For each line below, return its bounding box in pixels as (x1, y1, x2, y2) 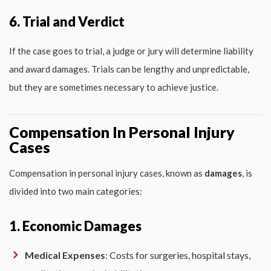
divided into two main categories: (9, 185, 142, 197)
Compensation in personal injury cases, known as (9, 167, 204, 178)
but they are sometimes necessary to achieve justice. (9, 81, 218, 93)
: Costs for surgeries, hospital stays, (105, 249, 250, 261)
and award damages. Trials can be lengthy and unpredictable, (9, 63, 249, 74)
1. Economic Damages (9, 217, 142, 234)
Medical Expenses (25, 249, 105, 261)
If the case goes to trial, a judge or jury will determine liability (9, 45, 253, 56)
